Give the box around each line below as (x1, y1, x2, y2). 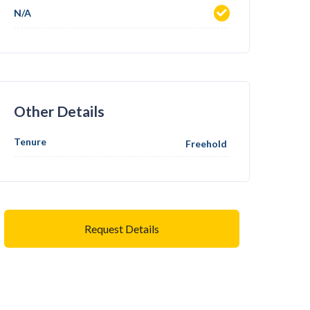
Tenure (14, 136, 46, 148)
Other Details (14, 102, 104, 120)
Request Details (84, 221, 159, 235)
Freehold (185, 138, 227, 150)
